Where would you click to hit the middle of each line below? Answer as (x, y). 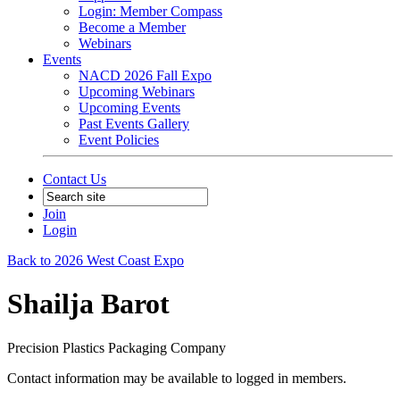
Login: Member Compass (150, 11)
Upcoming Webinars (137, 92)
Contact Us (75, 179)
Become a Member (132, 27)
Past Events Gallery (134, 124)
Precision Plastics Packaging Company (117, 347)
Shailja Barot (88, 304)
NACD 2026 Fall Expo (145, 75)
